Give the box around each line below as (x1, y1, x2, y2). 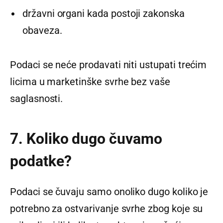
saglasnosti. (10, 93, 63, 105)
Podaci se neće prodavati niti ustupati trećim (10, 59, 207, 71)
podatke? (10, 152, 72, 170)
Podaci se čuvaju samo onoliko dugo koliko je (10, 186, 209, 198)
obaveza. (22, 24, 62, 37)
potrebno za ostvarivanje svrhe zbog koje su (10, 203, 203, 215)
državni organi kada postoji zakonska (22, 7, 185, 20)
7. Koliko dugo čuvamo (10, 129, 162, 147)
